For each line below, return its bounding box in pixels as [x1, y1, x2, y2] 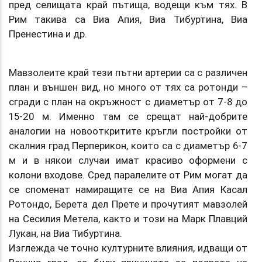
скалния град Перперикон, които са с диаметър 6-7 [9, 139, 247, 152]
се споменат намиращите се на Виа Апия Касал [9, 182, 247, 196]
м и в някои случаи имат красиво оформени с [9, 153, 247, 167]
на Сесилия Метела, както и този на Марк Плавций [9, 212, 247, 225]
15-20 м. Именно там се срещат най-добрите [9, 109, 247, 123]
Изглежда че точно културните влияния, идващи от [9, 241, 247, 254]
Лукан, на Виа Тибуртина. [9, 226, 122, 240]
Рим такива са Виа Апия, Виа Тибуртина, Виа [9, 12, 247, 26]
